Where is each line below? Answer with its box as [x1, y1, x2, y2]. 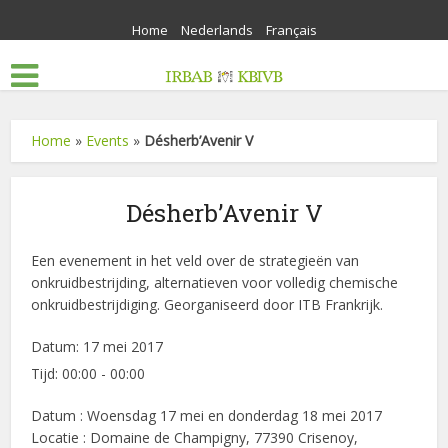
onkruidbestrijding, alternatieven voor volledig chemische [31, 273, 399, 292]
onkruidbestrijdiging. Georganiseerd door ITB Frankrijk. [31, 295, 384, 314]
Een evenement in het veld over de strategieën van [31, 251, 360, 270]
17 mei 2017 [83, 337, 164, 356]
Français [265, 21, 317, 39]
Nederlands [180, 21, 253, 39]
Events [86, 131, 130, 150]
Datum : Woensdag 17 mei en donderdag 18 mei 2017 [31, 406, 383, 425]
